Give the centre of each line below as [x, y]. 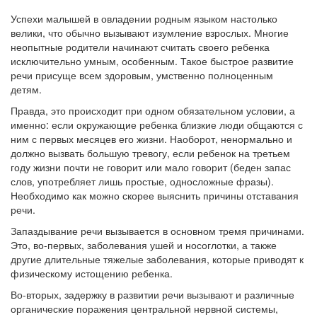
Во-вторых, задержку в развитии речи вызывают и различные [152, 294]
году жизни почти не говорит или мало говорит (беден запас [151, 167]
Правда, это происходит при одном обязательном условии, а [153, 110]
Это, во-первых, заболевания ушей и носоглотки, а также [144, 245]
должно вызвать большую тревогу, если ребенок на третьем [150, 153]
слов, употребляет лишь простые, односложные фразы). [142, 181]
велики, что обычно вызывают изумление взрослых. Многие [150, 33]
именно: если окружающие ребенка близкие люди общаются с [157, 125]
